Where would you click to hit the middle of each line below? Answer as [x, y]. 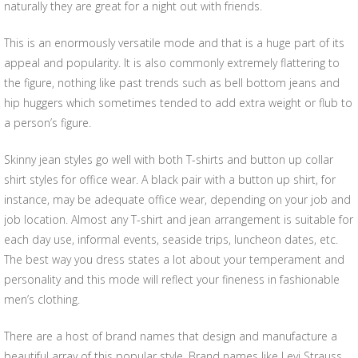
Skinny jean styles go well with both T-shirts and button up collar [169, 159]
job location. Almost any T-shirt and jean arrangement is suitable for [179, 219]
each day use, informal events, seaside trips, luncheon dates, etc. [171, 239]
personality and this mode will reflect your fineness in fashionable [172, 279]
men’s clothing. [42, 299]
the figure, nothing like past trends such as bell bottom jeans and [172, 83]
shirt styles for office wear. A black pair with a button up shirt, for [170, 179]
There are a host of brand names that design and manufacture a [171, 336]
